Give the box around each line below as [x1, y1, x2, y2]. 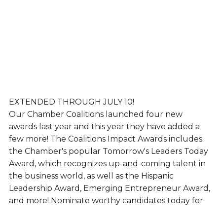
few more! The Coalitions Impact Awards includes [8, 134, 202, 144]
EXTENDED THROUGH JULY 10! [8, 97, 134, 107]
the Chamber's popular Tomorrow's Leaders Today [8, 147, 208, 156]
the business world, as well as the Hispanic [8, 171, 174, 181]
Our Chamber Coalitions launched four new [8, 110, 183, 119]
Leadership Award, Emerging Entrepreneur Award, [8, 184, 210, 193]
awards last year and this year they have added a [8, 122, 200, 132]
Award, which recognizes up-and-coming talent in [8, 159, 206, 169]
